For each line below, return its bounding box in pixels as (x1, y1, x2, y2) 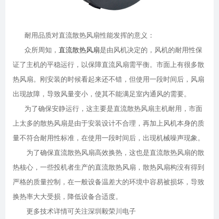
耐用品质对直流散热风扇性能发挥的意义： (24, 31, 155, 40)
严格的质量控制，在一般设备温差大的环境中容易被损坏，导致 (13, 178, 205, 186)
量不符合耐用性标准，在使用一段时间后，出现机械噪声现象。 (13, 134, 205, 142)
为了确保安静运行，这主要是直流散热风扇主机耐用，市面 (24, 105, 203, 113)
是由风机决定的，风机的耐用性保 (100, 46, 203, 54)
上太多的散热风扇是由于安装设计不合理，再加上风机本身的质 (13, 119, 205, 128)
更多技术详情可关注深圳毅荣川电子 (26, 207, 136, 216)
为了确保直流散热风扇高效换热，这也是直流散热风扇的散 (24, 149, 205, 157)
